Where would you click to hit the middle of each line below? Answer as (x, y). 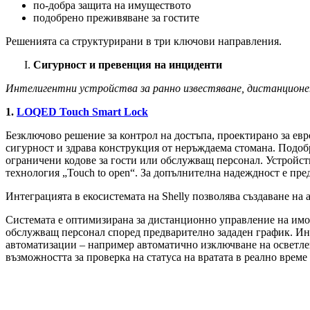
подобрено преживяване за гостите (116, 18)
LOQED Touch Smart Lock (82, 112)
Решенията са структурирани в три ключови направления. (144, 42)
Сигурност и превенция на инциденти (128, 65)
